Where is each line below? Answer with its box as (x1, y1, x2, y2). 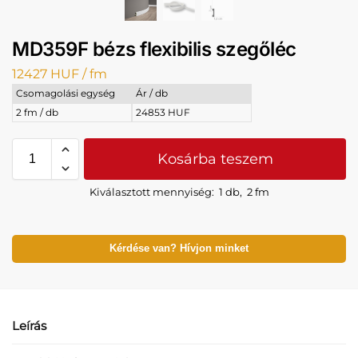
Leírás (12, 318, 46, 334)
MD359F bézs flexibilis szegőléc (12, 37, 296, 61)
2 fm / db (16, 106, 58, 119)
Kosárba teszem (157, 150, 273, 169)
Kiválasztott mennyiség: (89, 185, 214, 199)
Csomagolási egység (16, 87, 115, 100)
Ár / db (136, 87, 168, 100)
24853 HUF (136, 106, 190, 119)
